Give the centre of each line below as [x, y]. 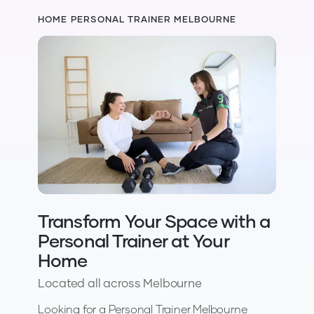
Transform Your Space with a [154, 220]
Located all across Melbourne [120, 282]
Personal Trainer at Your [134, 240]
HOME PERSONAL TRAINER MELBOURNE [137, 19]
